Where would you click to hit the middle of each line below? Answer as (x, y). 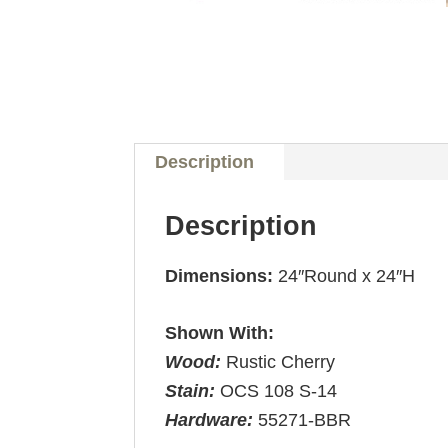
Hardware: (212, 419)
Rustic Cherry (281, 361)
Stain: (193, 390)
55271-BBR (305, 419)
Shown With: (220, 332)
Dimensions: (219, 275)
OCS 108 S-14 (279, 390)
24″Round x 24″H (344, 275)
